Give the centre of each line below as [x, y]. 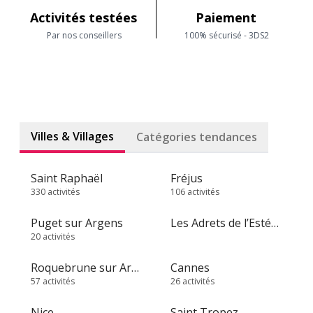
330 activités [55, 192]
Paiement [228, 17]
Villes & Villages [72, 136]
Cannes [190, 268]
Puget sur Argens [77, 223]
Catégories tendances [197, 137]
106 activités [195, 192]
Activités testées [85, 17]
